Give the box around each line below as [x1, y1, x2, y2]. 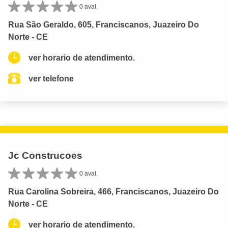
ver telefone [28, 74, 74, 83]
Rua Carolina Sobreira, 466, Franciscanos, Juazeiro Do [8, 187, 219, 196]
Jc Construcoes [8, 150, 82, 161]
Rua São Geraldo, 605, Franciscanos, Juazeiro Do [8, 20, 199, 29]
